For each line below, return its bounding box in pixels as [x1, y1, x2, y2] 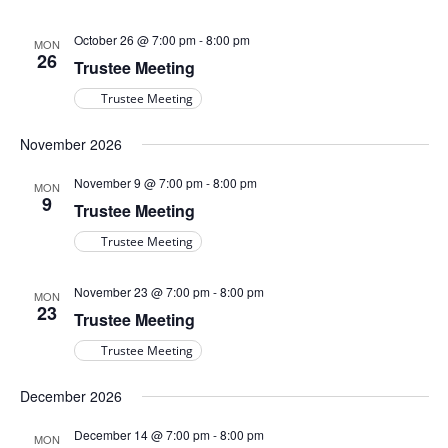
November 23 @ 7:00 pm [73, 283, 210, 300]
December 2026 [19, 386, 122, 406]
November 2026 [19, 134, 122, 154]
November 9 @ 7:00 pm [73, 174, 203, 191]
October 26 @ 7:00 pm [73, 31, 196, 48]
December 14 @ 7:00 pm [73, 426, 210, 443]
